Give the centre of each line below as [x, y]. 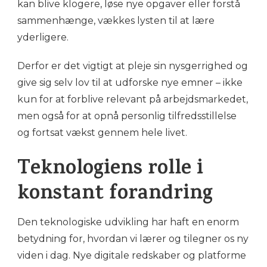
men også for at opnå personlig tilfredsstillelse [127, 116]
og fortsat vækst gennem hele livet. [102, 133]
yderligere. [43, 38]
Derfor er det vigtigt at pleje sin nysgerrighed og [133, 66]
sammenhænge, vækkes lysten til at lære [116, 21]
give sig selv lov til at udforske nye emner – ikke [130, 83]
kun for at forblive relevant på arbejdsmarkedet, [133, 100]
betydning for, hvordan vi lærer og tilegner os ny [133, 239]
